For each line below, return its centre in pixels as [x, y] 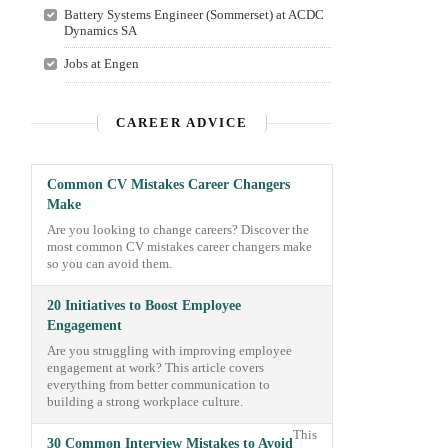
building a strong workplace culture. [145, 402]
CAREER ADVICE [182, 122]
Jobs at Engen [101, 63]
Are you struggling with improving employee [169, 351]
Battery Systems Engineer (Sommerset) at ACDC [193, 14]
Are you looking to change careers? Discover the [178, 230]
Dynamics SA [100, 30]
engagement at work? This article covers [155, 368]
